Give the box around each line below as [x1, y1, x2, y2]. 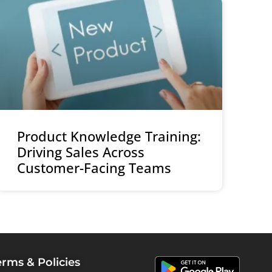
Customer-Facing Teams [16, 158, 171, 177]
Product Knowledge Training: [16, 127, 201, 146]
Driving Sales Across [16, 143, 144, 161]
